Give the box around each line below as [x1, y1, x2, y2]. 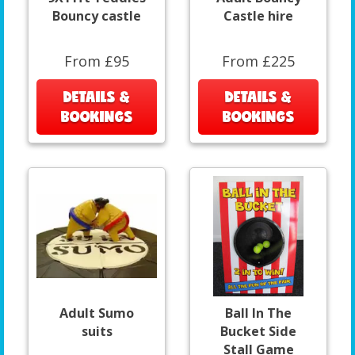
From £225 [222, 52, 295, 71]
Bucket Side [220, 323, 296, 341]
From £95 [64, 52, 129, 71]
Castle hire [223, 7, 293, 25]
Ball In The [225, 304, 292, 323]
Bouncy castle [52, 7, 141, 25]
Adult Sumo [59, 304, 134, 323]
